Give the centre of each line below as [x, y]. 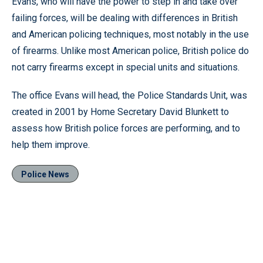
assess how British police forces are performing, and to [126, 128]
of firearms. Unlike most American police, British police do [130, 51]
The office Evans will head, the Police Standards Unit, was [129, 95]
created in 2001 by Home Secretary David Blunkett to [120, 112]
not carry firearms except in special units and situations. [126, 67]
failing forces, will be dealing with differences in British [125, 18]
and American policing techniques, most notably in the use [130, 34]
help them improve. [51, 145]
